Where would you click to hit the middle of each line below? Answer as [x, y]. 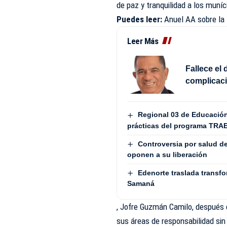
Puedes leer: [140, 20]
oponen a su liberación [167, 154]
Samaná [141, 184]
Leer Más [143, 41]
